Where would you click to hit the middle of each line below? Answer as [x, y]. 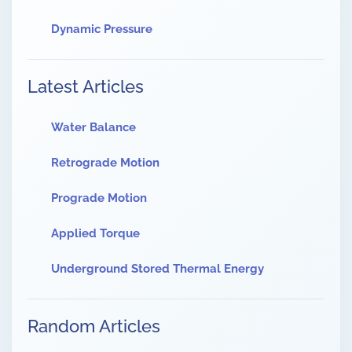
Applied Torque [95, 234]
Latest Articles [86, 87]
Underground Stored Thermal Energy [158, 269]
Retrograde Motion [105, 163]
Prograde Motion [99, 198]
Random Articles [94, 326]
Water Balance [93, 128]
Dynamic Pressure [102, 29]
